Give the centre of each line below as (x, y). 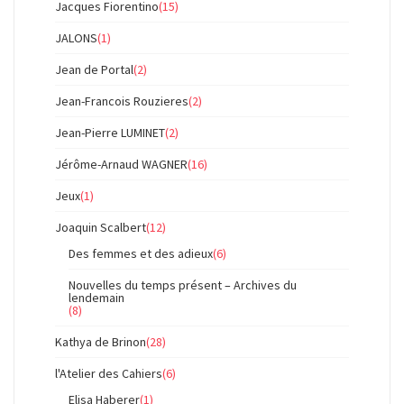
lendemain (96, 298)
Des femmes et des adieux (141, 253)
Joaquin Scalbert (101, 227)
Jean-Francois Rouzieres (122, 101)
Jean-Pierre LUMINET (110, 133)
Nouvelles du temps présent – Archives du (183, 285)
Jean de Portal (94, 69)
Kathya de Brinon (101, 342)
